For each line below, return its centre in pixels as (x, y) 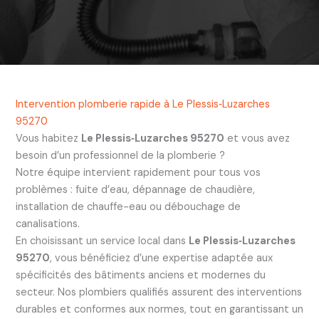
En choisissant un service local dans (102, 241)
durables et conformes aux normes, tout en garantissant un (159, 309)
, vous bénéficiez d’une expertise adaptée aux (161, 258)
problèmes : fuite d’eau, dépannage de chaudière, (135, 189)
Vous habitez (48, 138)
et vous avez (257, 138)
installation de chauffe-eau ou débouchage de (128, 206)
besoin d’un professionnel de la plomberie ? (120, 155)
